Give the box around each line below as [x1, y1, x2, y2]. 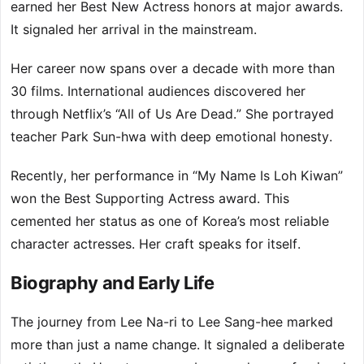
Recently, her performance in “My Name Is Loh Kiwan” [11, 167, 343, 184]
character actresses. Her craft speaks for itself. [11, 236, 301, 253]
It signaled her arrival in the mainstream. [11, 21, 257, 38]
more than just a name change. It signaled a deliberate [11, 336, 344, 353]
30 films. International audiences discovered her [11, 83, 305, 100]
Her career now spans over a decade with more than [11, 60, 335, 77]
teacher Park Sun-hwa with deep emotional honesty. [11, 128, 332, 145]
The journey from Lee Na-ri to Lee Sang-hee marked [11, 314, 333, 331]
